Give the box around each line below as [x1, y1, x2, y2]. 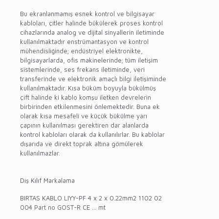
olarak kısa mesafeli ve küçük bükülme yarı [20, 111, 147, 120]
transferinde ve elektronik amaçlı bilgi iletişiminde [20, 74, 166, 83]
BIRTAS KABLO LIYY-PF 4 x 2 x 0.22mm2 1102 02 [20, 194, 162, 202]
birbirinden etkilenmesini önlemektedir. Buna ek [20, 102, 160, 110]
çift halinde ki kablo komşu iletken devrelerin [20, 93, 151, 101]
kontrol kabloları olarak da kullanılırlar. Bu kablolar [20, 130, 165, 138]
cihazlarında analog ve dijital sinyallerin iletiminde [20, 28, 164, 36]
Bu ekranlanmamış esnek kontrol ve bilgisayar [20, 9, 154, 18]
